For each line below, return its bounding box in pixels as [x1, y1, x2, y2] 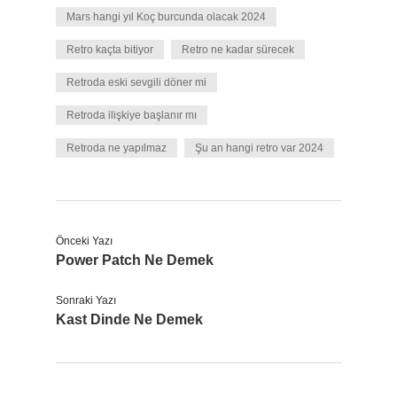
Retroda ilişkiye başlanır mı [66, 109, 197, 121]
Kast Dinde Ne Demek [56, 312, 203, 327]
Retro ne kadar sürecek [182, 43, 294, 56]
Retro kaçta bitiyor [66, 43, 153, 56]
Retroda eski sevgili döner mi [66, 76, 206, 89]
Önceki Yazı [56, 235, 113, 247]
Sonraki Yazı [56, 294, 116, 307]
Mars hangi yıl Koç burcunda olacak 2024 [66, 11, 266, 23]
